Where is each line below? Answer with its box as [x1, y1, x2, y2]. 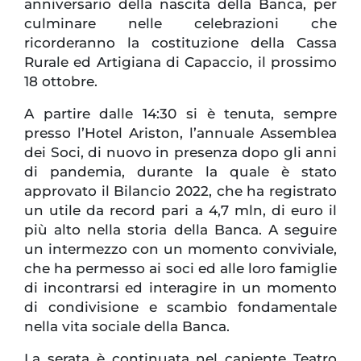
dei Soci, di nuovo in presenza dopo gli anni [24, 144, 337, 161]
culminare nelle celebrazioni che [24, 15, 337, 32]
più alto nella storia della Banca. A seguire [24, 222, 337, 239]
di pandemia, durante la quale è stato [24, 164, 337, 180]
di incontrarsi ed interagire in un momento [24, 280, 337, 297]
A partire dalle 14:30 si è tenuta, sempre [24, 106, 337, 122]
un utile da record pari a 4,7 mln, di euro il [24, 202, 337, 219]
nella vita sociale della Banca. [24, 318, 230, 335]
